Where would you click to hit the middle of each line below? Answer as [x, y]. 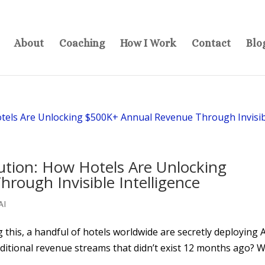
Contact [211, 43]
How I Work [148, 43]
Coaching [82, 43]
